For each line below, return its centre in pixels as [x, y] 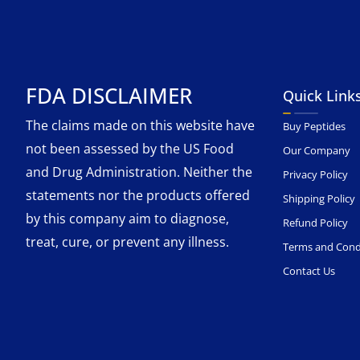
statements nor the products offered [138, 196]
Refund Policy [315, 223]
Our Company [317, 151]
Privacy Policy [315, 175]
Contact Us [309, 271]
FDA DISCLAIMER [109, 96]
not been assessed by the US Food [130, 149]
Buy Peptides [314, 127]
